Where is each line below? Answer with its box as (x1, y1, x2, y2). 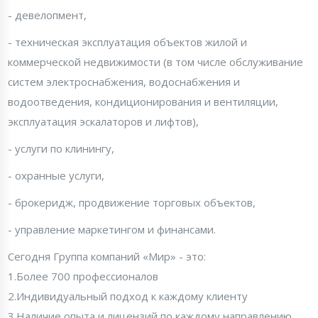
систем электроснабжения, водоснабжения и (8, 75, 240, 89)
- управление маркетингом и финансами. (8, 222, 216, 236)
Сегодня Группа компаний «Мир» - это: (8, 249, 206, 263)
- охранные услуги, (8, 168, 104, 182)
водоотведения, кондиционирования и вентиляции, (8, 94, 278, 109)
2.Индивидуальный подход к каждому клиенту (8, 289, 248, 303)
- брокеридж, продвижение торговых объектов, (8, 195, 256, 209)
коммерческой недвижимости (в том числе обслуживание (8, 55, 303, 69)
